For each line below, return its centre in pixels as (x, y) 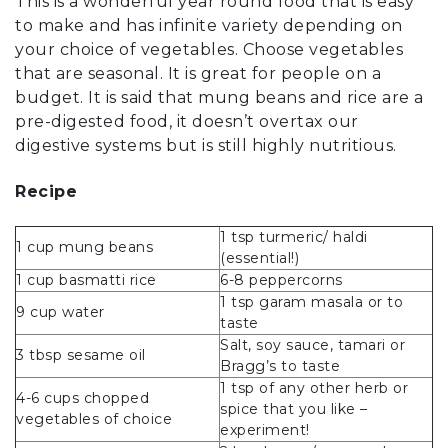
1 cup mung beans (84, 247)
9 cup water (60, 312)
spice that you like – (294, 409)
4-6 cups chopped (82, 398)
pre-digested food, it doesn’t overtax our (187, 121)
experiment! (265, 430)
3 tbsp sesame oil (81, 355)
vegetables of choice (94, 419)
